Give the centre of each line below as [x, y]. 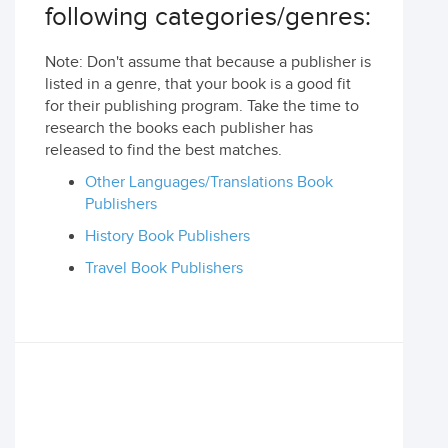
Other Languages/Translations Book [209, 182]
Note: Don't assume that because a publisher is [208, 62]
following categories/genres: [208, 17]
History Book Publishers [167, 236]
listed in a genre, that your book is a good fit [198, 84]
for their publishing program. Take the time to [202, 106]
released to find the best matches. [163, 150]
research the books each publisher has [179, 128]
